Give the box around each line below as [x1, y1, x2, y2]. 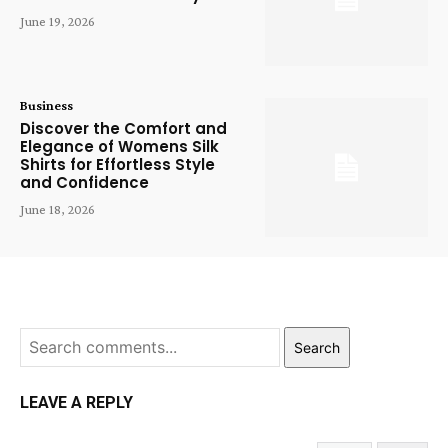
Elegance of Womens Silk [20, 136, 219, 158]
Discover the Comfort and [20, 118, 227, 140]
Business [20, 97, 73, 114]
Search [294, 339, 340, 357]
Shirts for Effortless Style [20, 154, 215, 176]
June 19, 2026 [20, 12, 95, 29]
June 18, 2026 [20, 201, 95, 218]
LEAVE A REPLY [20, 393, 133, 413]
